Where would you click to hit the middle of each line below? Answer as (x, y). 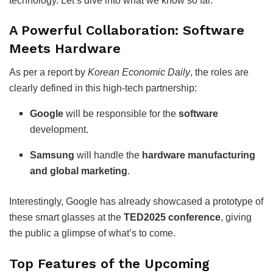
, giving (236, 218)
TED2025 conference (172, 218)
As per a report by (48, 73)
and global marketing (79, 171)
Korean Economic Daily (139, 73)
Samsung (52, 155)
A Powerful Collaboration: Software (127, 30)
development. (59, 130)
